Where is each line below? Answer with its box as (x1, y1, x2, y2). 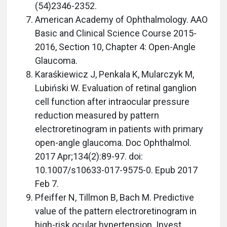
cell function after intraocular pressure (35, 96, 190, 107)
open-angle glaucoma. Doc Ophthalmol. (35, 137, 192, 148)
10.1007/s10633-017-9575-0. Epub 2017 (35, 165, 198, 176)
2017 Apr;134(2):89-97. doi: (35, 151, 143, 162)
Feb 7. (35, 178, 59, 190)
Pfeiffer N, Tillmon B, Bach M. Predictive (35, 192, 194, 203)
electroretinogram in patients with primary (35, 124, 203, 135)
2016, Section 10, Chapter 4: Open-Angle (35, 42, 196, 53)
